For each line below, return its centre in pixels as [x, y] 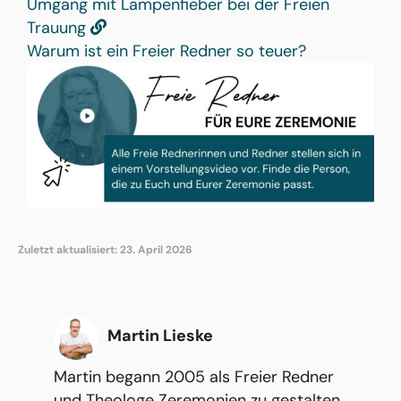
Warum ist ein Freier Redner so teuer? [166, 51]
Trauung [59, 28]
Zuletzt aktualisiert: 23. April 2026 [105, 249]
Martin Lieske [160, 335]
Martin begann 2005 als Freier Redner [194, 376]
